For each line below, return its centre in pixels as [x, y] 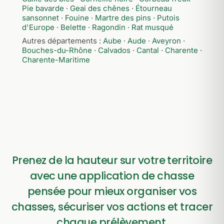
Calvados [114, 50]
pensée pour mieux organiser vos [112, 191]
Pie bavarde [43, 8]
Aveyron [166, 41]
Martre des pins [123, 18]
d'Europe [38, 27]
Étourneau [154, 8]
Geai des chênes [100, 8]
